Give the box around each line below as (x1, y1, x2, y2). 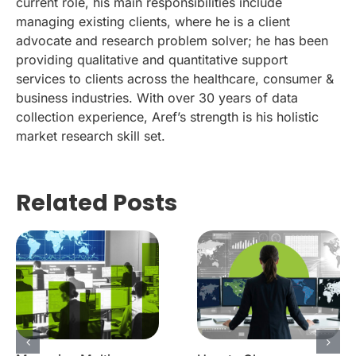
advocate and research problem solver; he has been (16, 32, 328, 48)
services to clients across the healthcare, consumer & (16, 70, 334, 87)
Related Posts (16, 186, 177, 219)
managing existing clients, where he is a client (16, 13, 290, 29)
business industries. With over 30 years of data (16, 89, 298, 106)
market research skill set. (16, 127, 165, 144)
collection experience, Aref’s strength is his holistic (16, 108, 319, 125)
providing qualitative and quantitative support (16, 51, 288, 68)
